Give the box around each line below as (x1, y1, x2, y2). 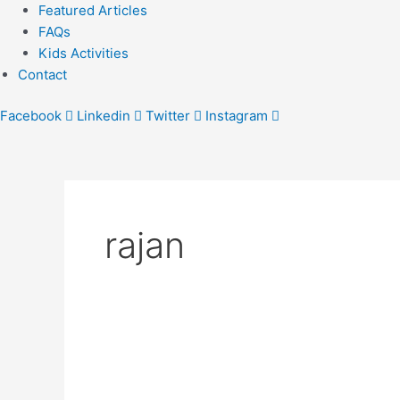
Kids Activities (37, 44, 129, 62)
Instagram (205, 107, 268, 124)
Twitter (146, 107, 190, 124)
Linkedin (77, 107, 130, 124)
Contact (18, 65, 67, 83)
